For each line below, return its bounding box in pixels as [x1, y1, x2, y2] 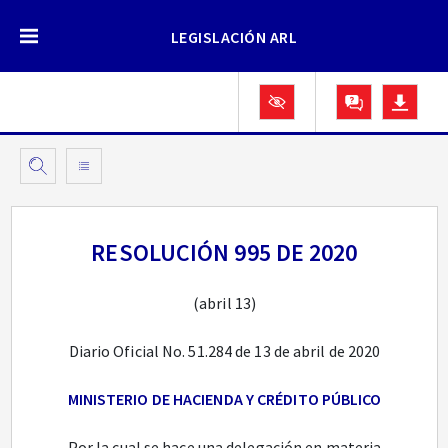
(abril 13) [193, 293, 256, 313]
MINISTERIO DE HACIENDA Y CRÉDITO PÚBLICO [67, 389, 382, 409]
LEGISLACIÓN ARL [170, 27, 298, 47]
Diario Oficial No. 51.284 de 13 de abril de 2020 [68, 341, 381, 361]
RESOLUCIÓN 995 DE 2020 [91, 237, 358, 268]
